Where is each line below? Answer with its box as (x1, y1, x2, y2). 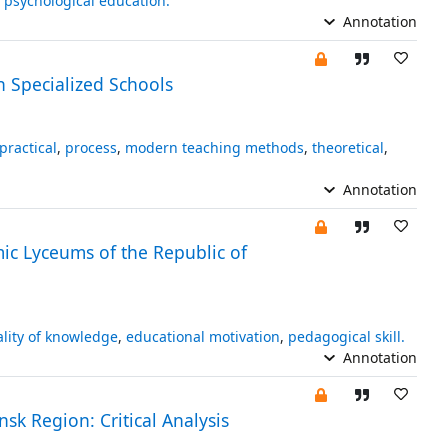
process (64, 137, 117, 157)
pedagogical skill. (287, 326, 405, 346)
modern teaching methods (124, 137, 304, 157)
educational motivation (125, 326, 280, 346)
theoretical (311, 137, 384, 157)
